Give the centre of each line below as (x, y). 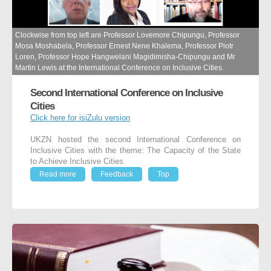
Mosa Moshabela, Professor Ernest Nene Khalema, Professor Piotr (124, 46)
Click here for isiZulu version (80, 118)
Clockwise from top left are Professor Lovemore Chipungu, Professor (127, 35)
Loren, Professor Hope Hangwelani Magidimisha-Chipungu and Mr (125, 57)
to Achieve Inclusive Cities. (78, 161)
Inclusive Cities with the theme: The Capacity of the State (135, 150)
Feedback (117, 174)
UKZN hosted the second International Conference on (135, 139)
